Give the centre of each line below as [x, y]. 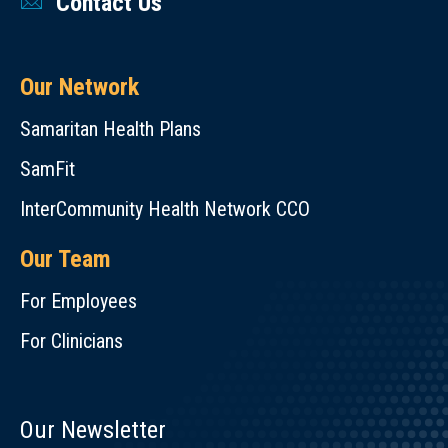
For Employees [78, 301]
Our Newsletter [93, 430]
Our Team [65, 259]
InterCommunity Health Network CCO [165, 209]
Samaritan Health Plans [110, 129]
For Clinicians [71, 341]
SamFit [47, 169]
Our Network [79, 87]
